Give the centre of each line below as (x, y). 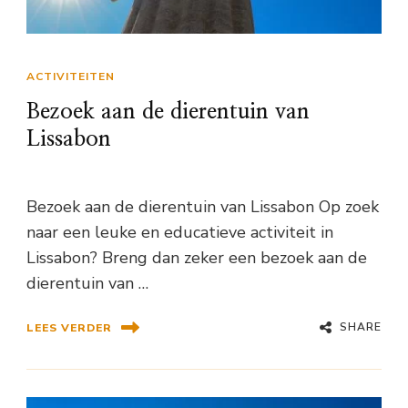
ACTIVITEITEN (71, 77)
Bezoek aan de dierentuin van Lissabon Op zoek (203, 207)
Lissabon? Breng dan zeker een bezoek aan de (197, 258)
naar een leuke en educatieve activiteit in (180, 233)
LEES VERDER (69, 327)
